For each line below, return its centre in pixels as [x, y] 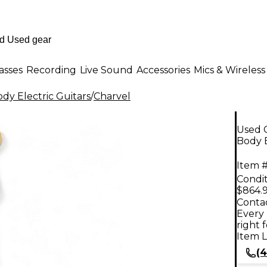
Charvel [112, 96]
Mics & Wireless [229, 70]
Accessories [163, 70]
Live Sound [106, 70]
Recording [51, 70]
